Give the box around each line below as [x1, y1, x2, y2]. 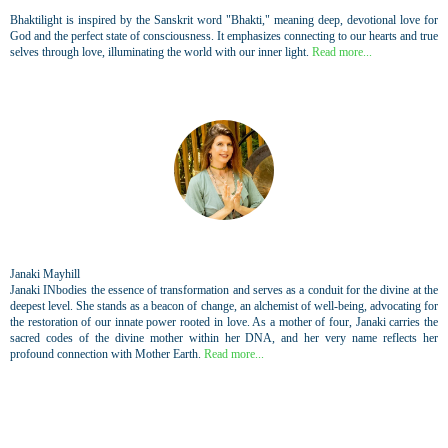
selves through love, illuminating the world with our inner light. [10, 45, 312, 60]
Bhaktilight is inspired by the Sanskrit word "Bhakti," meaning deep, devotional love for [10, 13, 438, 28]
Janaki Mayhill [10, 267, 80, 282]
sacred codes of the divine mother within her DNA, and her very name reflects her [10, 331, 438, 346]
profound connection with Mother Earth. [10, 347, 204, 362]
